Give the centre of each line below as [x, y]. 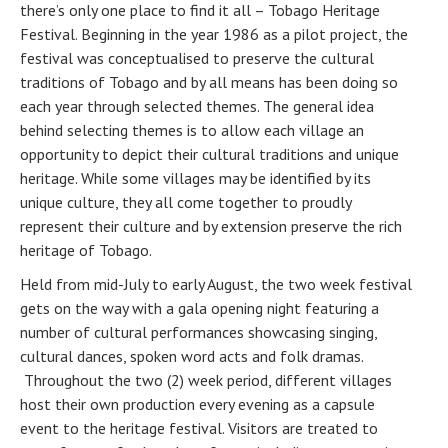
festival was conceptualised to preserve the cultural [197, 57]
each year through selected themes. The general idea [197, 105]
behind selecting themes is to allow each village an [192, 129]
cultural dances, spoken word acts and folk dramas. [191, 355]
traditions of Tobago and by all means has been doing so [209, 81]
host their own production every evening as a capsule [197, 403]
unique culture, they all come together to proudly [185, 201]
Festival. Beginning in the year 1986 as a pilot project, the [214, 33]
